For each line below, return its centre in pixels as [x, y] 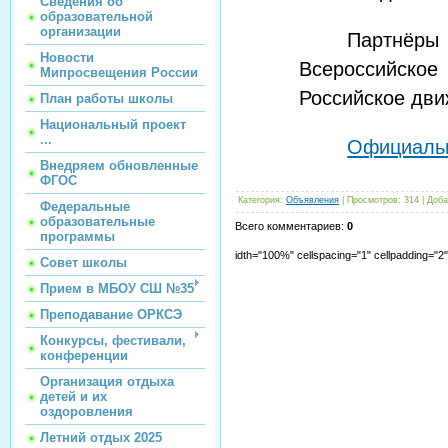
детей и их [73, 396]
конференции [84, 355]
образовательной [96, 16]
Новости [67, 57]
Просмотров [372, 200]
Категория [259, 200]
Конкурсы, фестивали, [113, 340]
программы [77, 236]
